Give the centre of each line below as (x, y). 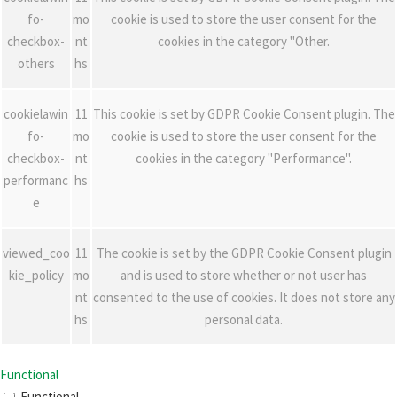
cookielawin (36, 113)
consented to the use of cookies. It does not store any (244, 297)
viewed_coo (36, 253)
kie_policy (36, 275)
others (36, 63)
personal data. (244, 319)
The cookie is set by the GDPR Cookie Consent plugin (244, 253)
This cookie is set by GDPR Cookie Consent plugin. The (244, 113)
